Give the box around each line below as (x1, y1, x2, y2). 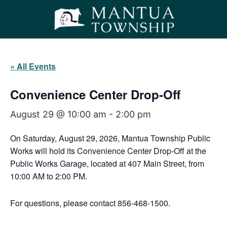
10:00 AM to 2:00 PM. (10, 170, 87, 182)
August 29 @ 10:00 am (10, 109, 106, 120)
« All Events (10, 60, 56, 72)
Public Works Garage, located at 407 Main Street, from (10, 158, 204, 170)
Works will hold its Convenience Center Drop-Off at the (10, 145, 206, 157)
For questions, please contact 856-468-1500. (10, 197, 170, 209)
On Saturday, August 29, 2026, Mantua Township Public (10, 132, 210, 144)
